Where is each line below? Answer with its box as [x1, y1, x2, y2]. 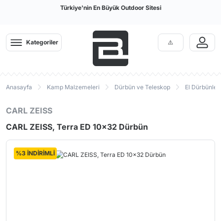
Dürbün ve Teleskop [114, 83, 170, 91]
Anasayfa [6, 83, 32, 91]
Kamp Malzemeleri [47, 83, 100, 91]
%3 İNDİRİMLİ [16, 149, 55, 157]
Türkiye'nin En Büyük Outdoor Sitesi [60, 4, 161, 11]
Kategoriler [26, 38, 58, 46]
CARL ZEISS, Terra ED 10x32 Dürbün [6, 122, 148, 132]
